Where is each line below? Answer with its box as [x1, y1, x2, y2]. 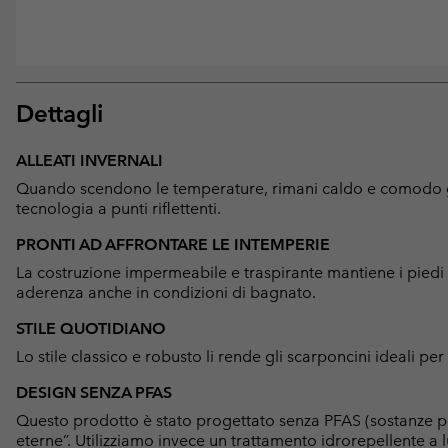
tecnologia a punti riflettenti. [16, 198, 221, 218]
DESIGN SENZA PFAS [16, 382, 172, 402]
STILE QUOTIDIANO [16, 318, 166, 338]
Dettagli [16, 98, 103, 128]
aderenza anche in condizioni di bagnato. [16, 282, 316, 302]
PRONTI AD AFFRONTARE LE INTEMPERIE [16, 234, 330, 254]
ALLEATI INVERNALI [16, 150, 163, 170]
